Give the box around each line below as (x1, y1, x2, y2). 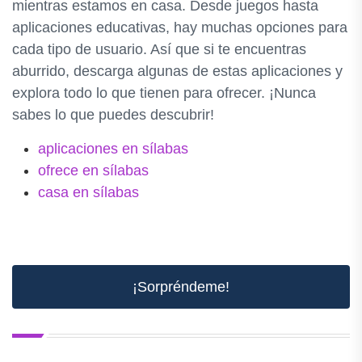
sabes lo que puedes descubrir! (12, 107, 214, 123)
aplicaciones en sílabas (38, 141, 188, 157)
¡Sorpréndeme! (133, 279, 229, 295)
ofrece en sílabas (38, 162, 149, 179)
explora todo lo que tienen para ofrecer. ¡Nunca (12, 85, 316, 101)
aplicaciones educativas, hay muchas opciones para (12, 19, 347, 36)
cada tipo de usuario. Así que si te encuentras (12, 41, 306, 57)
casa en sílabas (38, 184, 139, 200)
